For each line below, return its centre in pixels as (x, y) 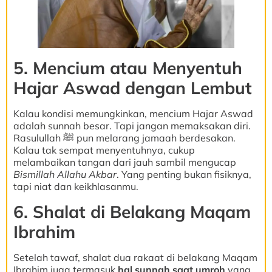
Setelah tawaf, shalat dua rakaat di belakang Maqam (135, 257)
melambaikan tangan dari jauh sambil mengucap (125, 162)
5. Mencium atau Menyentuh (128, 68)
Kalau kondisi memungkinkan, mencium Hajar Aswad (133, 114)
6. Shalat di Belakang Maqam (132, 211)
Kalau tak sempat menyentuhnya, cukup (104, 150)
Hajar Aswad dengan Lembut (133, 88)
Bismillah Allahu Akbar (65, 175)
